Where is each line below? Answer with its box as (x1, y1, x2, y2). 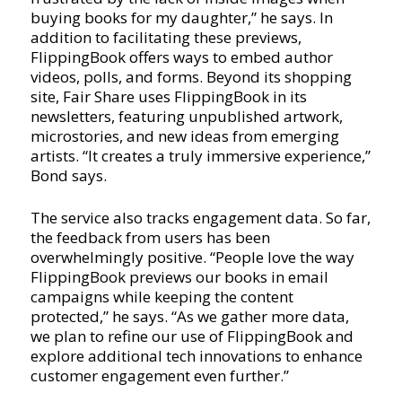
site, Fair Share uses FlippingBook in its (30, 85, 307, 107)
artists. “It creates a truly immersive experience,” (30, 144, 371, 166)
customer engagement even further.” (30, 364, 289, 386)
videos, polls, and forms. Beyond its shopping (30, 66, 352, 87)
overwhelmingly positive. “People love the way (30, 246, 354, 267)
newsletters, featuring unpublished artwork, (30, 105, 343, 127)
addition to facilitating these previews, (30, 26, 301, 48)
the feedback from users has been (30, 226, 270, 248)
